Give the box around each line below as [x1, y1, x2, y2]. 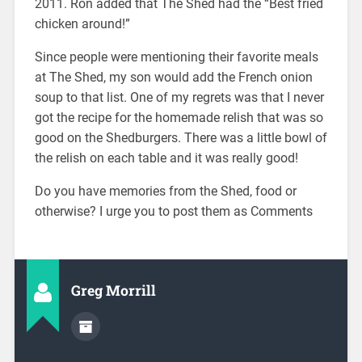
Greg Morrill [70, 280, 156, 300]
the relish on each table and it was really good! [34, 150, 298, 166]
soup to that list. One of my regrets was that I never [34, 90, 324, 106]
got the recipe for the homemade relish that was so [34, 110, 323, 126]
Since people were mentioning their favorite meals [34, 49, 318, 65]
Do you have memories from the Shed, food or [34, 183, 297, 200]
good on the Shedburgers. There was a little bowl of [34, 130, 327, 146]
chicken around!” [34, 16, 130, 32]
